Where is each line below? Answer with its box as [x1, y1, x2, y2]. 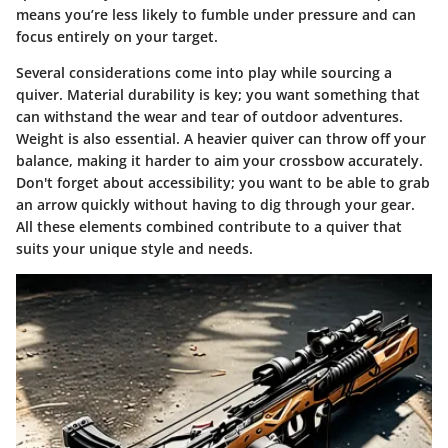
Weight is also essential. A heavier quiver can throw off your [16, 129, 426, 149]
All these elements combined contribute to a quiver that [16, 217, 402, 237]
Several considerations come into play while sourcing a [16, 63, 392, 83]
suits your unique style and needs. [16, 239, 253, 259]
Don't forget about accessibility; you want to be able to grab [16, 173, 430, 193]
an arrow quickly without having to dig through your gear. [16, 195, 415, 215]
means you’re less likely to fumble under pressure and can [16, 5, 416, 25]
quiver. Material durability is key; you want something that [16, 85, 420, 105]
